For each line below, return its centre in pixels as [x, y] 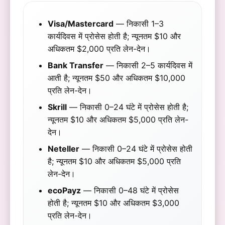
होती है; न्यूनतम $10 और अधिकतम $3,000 [114, 203]
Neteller [64, 149]
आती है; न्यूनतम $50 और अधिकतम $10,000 [117, 78]
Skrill [58, 107]
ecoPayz [65, 191]
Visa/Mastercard [81, 24]
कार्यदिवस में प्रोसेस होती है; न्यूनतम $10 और [115, 36]
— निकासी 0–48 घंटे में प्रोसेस [130, 191]
